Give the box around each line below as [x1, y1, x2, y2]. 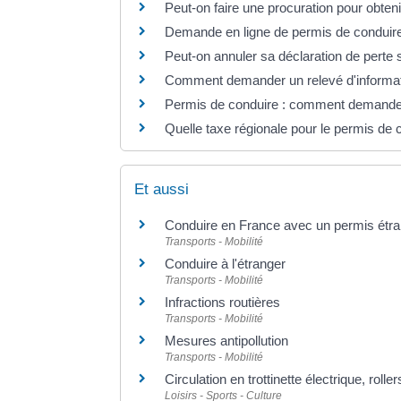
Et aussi [134, 181, 190, 199]
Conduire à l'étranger [165, 256, 286, 272]
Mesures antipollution [165, 333, 289, 349]
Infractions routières [165, 294, 281, 311]
